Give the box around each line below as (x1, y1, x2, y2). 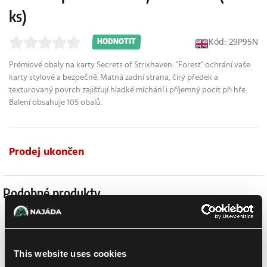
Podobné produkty (3, 187, 101, 200)
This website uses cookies (14, 248, 127, 259)
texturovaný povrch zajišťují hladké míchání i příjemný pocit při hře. (9, 86, 247, 94)
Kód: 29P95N (209, 37, 258, 46)
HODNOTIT (97, 38, 136, 46)
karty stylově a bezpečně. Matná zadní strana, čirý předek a (9, 73, 218, 82)
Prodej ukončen (9, 147, 84, 157)
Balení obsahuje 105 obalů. (9, 98, 102, 107)
